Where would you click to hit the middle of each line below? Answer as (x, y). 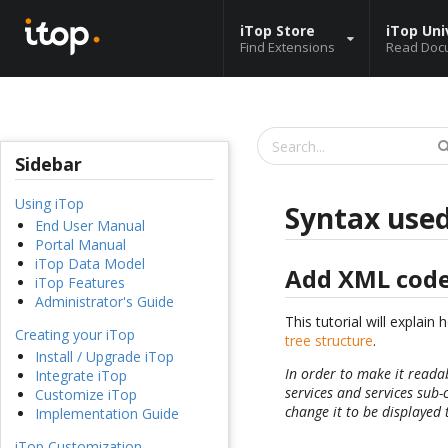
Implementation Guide (107, 414)
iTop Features (80, 283)
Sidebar (48, 164)
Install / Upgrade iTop (104, 357)
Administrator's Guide (104, 302)
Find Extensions (287, 46)
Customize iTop (86, 395)
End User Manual (90, 226)
